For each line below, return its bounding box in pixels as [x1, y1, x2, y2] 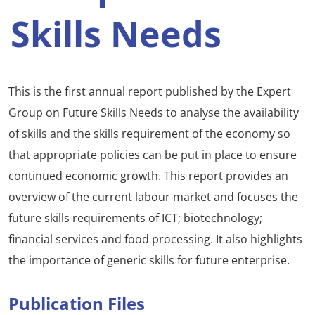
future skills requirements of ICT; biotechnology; [8, 210, 262, 226]
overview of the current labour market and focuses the [8, 189, 298, 205]
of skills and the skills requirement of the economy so [8, 126, 290, 142]
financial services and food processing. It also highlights [8, 231, 302, 247]
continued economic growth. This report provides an [8, 168, 288, 184]
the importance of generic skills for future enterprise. [8, 252, 290, 269]
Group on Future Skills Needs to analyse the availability [8, 105, 299, 121]
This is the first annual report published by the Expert [8, 84, 291, 100]
